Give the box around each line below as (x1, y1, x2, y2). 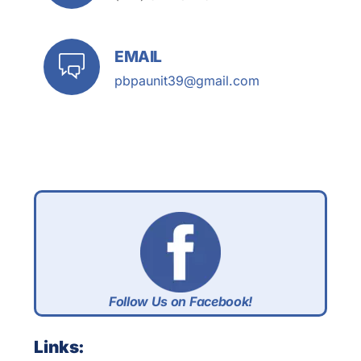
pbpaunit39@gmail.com (114, 73, 259, 89)
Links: (34, 336, 85, 357)
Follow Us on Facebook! (109, 293, 252, 309)
